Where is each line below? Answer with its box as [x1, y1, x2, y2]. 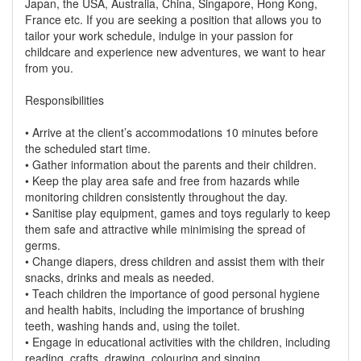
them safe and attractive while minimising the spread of [25, 221, 305, 237]
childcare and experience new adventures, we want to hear [25, 44, 326, 60]
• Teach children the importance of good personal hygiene [25, 285, 320, 301]
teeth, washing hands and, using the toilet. [25, 317, 240, 334]
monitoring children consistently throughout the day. [25, 189, 288, 205]
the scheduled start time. [25, 140, 151, 156]
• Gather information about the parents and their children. [25, 156, 317, 172]
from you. [25, 60, 73, 76]
